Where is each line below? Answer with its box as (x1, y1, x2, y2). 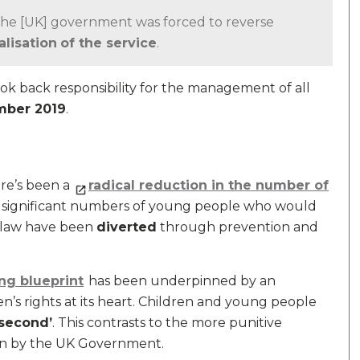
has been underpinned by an (85, 273, 276, 288)
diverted (96, 219, 157, 235)
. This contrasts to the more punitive (52, 315, 282, 330)
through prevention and (157, 219, 318, 235)
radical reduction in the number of (88, 178, 329, 193)
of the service (60, 35, 157, 51)
